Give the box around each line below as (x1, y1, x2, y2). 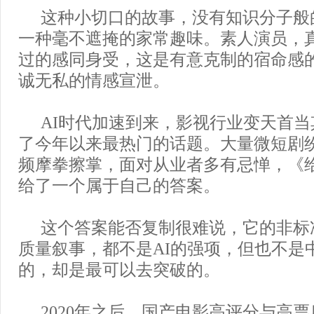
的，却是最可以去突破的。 (18, 260, 220, 278)
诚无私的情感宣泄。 (18, 71, 170, 88)
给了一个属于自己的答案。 (18, 176, 220, 193)
